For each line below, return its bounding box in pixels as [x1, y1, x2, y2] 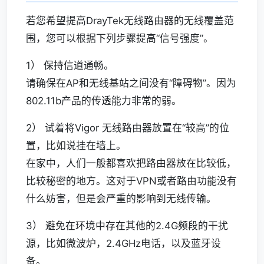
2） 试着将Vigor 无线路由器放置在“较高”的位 [26, 122, 229, 134]
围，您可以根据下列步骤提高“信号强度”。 [26, 32, 213, 44]
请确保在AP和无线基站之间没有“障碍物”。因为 [26, 77, 236, 89]
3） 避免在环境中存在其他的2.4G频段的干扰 [26, 220, 228, 232]
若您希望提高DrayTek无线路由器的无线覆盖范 [26, 15, 234, 27]
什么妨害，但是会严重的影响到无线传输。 [26, 193, 216, 204]
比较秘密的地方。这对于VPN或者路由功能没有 [26, 175, 237, 187]
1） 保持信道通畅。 [26, 60, 114, 71]
